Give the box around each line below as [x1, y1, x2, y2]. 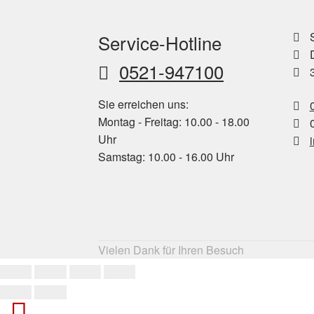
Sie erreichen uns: [98, 96, 189, 112]
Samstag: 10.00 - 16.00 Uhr [98, 149, 235, 165]
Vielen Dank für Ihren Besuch [98, 242, 245, 259]
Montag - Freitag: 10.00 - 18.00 [98, 114, 250, 130]
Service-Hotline [98, 29, 222, 55]
